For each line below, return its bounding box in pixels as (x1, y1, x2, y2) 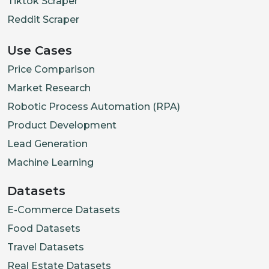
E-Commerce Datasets (7, 204, 120, 216)
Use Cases (7, 43, 72, 58)
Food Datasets (7, 223, 80, 235)
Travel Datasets (7, 241, 84, 253)
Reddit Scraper (7, 14, 79, 26)
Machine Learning (7, 157, 94, 169)
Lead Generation (7, 138, 88, 150)
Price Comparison (7, 64, 95, 76)
